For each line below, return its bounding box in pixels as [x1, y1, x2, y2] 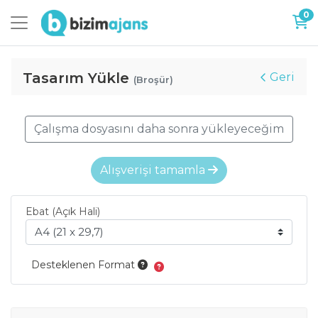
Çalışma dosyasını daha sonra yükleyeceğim [34, 121, 284, 136]
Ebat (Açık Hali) [26, 204, 100, 218]
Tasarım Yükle [23, 69, 133, 87]
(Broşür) [133, 74, 173, 85]
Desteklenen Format [31, 258, 138, 271]
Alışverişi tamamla [100, 163, 208, 177]
